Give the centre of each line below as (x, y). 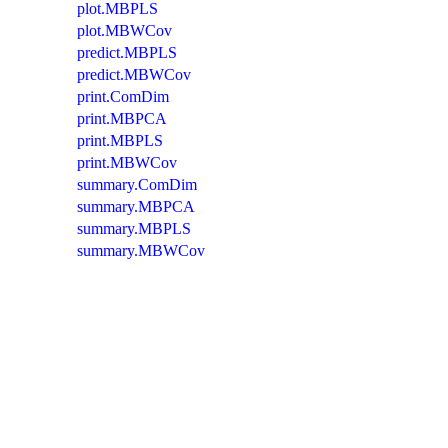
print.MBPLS (120, 140)
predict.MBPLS (127, 52)
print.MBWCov (127, 162)
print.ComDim (123, 96)
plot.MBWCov (124, 30)
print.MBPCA (122, 118)
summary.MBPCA (136, 206)
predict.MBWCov (134, 74)
